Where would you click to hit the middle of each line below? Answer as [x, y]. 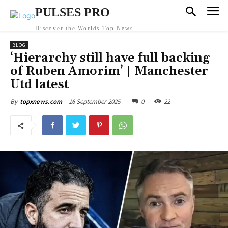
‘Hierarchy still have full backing [110, 58]
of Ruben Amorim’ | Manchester [109, 71]
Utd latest [39, 84]
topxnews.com [41, 102]
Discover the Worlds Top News [84, 28]
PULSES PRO [73, 12]
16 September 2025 [94, 101]
